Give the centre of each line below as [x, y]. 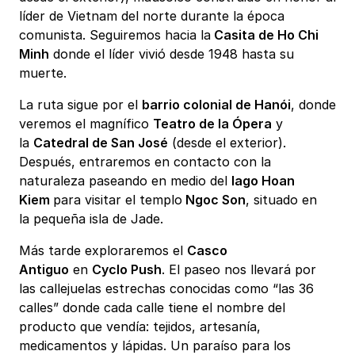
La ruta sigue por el [80, 105]
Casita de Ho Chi [265, 35]
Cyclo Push [127, 270]
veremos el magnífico [86, 124]
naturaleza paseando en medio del [125, 181]
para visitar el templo [118, 200]
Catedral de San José [101, 143]
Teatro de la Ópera [212, 124]
